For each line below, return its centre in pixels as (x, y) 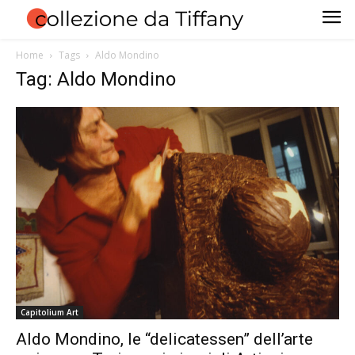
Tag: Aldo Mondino (96, 79)
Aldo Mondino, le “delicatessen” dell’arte (164, 340)
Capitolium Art (50, 313)
